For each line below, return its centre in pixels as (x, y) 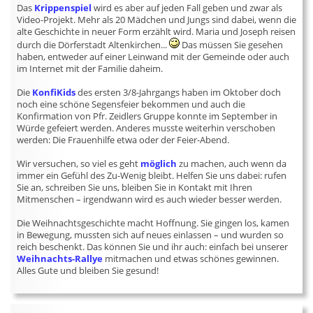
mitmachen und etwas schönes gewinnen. (191, 259)
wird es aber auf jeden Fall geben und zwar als (187, 8)
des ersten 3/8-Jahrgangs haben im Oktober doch (179, 92)
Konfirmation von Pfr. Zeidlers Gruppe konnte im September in (147, 116)
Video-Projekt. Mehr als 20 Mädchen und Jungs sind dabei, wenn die (157, 20)
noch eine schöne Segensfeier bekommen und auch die (131, 104)
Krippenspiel (63, 8)
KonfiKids (54, 92)
